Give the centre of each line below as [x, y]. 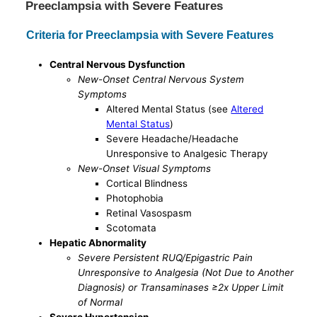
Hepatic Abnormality [98, 242]
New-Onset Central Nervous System [161, 79]
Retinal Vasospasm [149, 213]
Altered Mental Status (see [169, 109]
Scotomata [132, 227]
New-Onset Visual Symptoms [145, 168]
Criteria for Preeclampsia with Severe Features [150, 35]
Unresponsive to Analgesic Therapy [188, 153]
